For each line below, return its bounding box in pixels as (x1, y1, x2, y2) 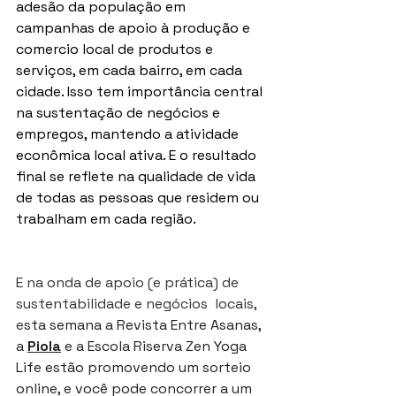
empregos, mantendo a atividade (16, 125, 242, 144)
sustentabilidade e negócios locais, (16, 294, 260, 314)
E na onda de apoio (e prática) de (16, 273, 242, 293)
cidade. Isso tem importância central (16, 82, 266, 102)
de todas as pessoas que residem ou (16, 188, 263, 208)
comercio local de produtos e (16, 40, 217, 59)
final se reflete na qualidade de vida (16, 167, 259, 187)
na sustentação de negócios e (16, 103, 224, 123)
